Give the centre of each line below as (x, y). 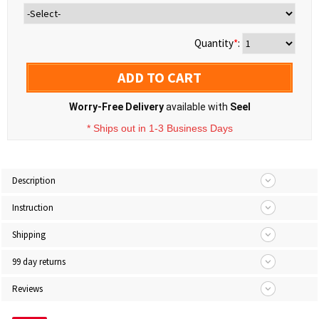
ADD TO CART (159, 77)
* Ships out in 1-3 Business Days (159, 128)
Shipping (29, 235)
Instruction (33, 208)
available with (197, 107)
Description (34, 181)
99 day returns (39, 262)
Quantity (214, 43)
